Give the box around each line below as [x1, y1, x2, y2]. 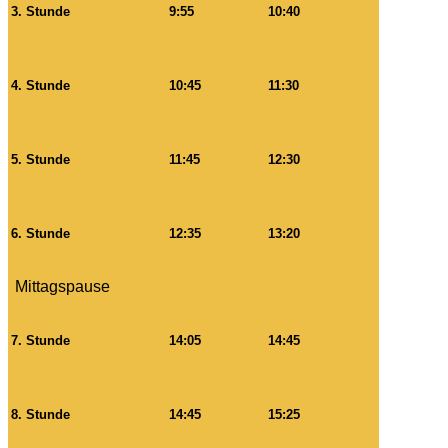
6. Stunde [11, 226, 70, 242]
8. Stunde [11, 407, 70, 423]
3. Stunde [11, 4, 70, 20]
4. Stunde [11, 78, 70, 94]
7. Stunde [11, 333, 70, 349]
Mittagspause [11, 278, 110, 296]
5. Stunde [11, 152, 70, 168]
